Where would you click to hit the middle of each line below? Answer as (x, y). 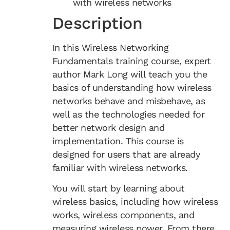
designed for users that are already (126, 154)
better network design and (108, 128)
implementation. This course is (118, 141)
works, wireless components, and (123, 215)
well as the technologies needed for (128, 114)
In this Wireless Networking (110, 47)
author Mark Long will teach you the (130, 74)
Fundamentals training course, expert (131, 61)
